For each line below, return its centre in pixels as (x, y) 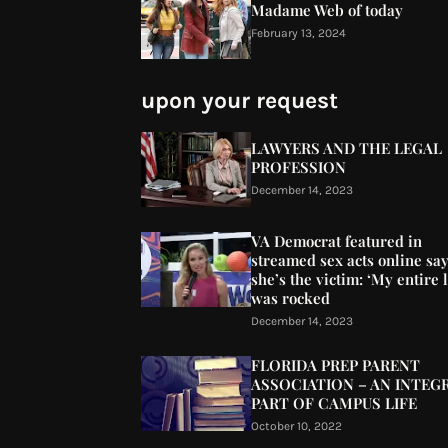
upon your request (239, 100)
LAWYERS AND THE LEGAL (346, 148)
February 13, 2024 (298, 32)
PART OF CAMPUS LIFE (333, 403)
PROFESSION (298, 167)
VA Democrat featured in (336, 241)
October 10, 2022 (296, 426)
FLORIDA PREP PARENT (335, 365)
